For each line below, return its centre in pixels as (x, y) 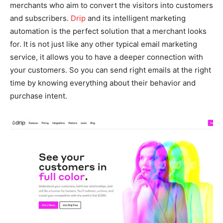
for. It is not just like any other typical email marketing (104, 44)
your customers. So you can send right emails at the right (111, 70)
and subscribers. (40, 18)
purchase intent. (39, 96)
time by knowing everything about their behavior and (103, 83)
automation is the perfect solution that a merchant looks (108, 31)
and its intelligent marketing (136, 18)
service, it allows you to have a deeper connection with (107, 57)
